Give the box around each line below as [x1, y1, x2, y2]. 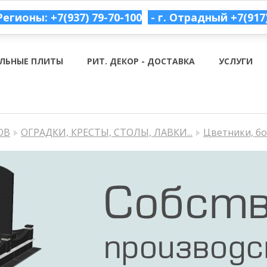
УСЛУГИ [218, 55, 253, 67]
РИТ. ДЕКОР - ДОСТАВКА [86, 55, 195, 67]
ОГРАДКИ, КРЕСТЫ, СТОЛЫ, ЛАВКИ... [21, 126, 193, 139]
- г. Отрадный [151, 10, 231, 24]
